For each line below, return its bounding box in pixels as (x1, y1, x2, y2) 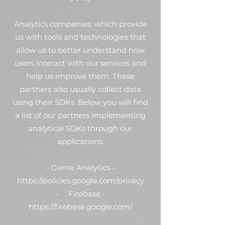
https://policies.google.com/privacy (17, 176, 144, 185)
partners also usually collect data (20, 84, 141, 94)
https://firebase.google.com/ (28, 202, 133, 211)
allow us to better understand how (16, 45, 145, 55)
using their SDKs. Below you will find (13, 97, 148, 107)
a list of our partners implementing (15, 110, 146, 120)
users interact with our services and (15, 58, 146, 68)
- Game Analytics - (46, 163, 115, 172)
